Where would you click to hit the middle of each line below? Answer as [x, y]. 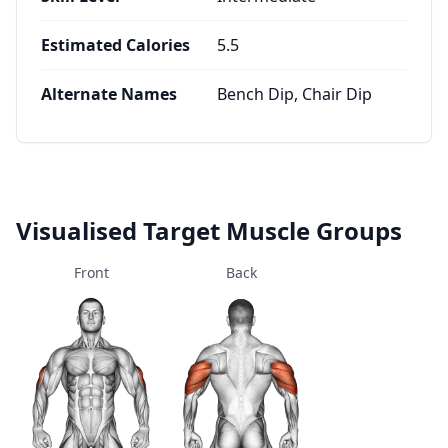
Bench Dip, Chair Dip [294, 94]
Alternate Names [109, 94]
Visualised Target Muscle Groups [209, 230]
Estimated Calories [115, 45]
